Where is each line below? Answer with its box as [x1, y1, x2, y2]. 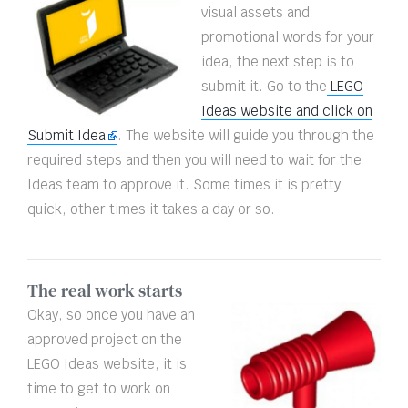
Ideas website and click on [201, 102, 372, 120]
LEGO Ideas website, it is [27, 355, 187, 373]
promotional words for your [201, 28, 374, 46]
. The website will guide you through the [117, 127, 374, 145]
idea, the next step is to [201, 53, 354, 71]
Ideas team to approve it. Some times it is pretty [27, 176, 341, 194]
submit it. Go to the [201, 77, 327, 96]
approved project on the [27, 331, 182, 349]
